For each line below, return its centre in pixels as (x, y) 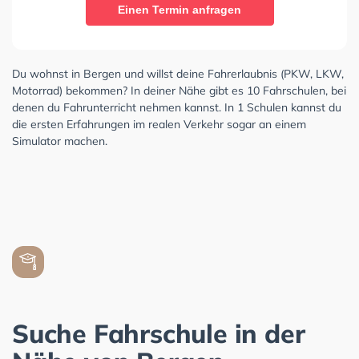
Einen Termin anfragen (179, 9)
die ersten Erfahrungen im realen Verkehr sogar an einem (159, 124)
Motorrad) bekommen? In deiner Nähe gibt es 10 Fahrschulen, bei (179, 90)
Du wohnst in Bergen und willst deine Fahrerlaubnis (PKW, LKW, (178, 73)
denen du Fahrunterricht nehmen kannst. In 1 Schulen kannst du (177, 107)
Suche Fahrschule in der (159, 333)
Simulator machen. (60, 141)
